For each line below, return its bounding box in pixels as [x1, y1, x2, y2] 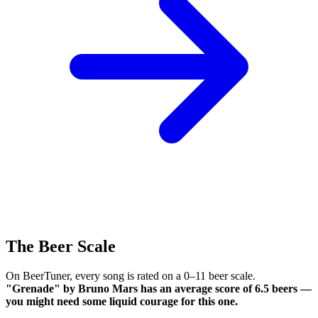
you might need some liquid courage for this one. [6, 295, 238, 308]
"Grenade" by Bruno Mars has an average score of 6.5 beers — [6, 283, 312, 295]
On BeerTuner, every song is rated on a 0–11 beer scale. [6, 270, 256, 283]
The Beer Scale [6, 236, 116, 256]
